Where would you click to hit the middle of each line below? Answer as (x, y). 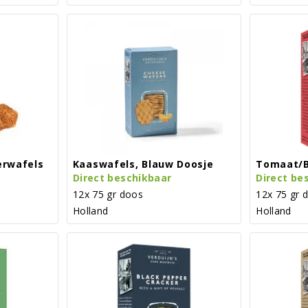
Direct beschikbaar (122, 177)
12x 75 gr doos (108, 194)
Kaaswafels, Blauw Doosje (143, 164)
